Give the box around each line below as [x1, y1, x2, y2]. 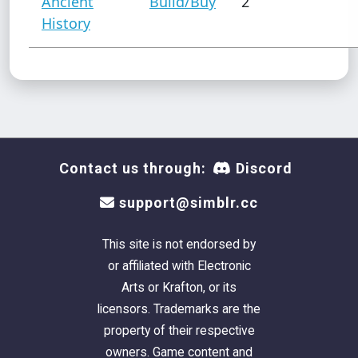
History [42, 13, 90, 33]
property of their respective [103, 322, 255, 338]
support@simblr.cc [115, 193, 258, 211]
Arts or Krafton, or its [121, 279, 237, 295]
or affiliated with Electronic [107, 257, 251, 273]
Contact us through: [59, 159, 206, 177]
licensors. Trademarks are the [97, 300, 261, 316]
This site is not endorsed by [102, 236, 256, 252]
